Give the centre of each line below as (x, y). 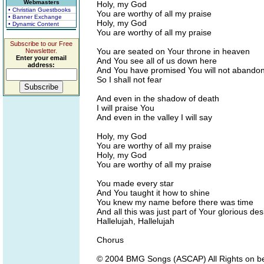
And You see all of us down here (157, 61)
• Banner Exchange (35, 17)
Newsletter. (41, 51)
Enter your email (41, 58)
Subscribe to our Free (41, 44)
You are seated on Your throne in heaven (173, 51)
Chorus (110, 240)
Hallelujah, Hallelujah (136, 221)
